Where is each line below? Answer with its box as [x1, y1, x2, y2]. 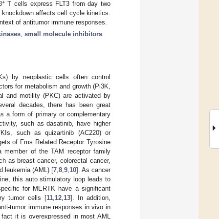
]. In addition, [70, 194, 111, 201]
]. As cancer [76, 166, 110, 174]
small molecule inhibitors [24, 30, 102, 38]
